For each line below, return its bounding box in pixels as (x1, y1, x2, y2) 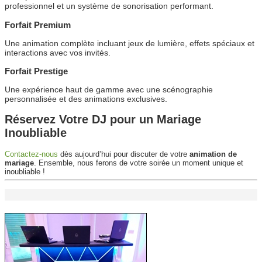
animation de (189, 149, 237, 158)
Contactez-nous (5, 149, 58, 158)
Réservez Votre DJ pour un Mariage (5, 113, 201, 126)
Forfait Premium (5, 19, 71, 30)
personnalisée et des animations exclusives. (5, 94, 167, 104)
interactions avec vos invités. (5, 47, 111, 57)
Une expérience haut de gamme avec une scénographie (5, 85, 213, 95)
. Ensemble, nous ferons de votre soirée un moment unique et (34, 158, 243, 167)
